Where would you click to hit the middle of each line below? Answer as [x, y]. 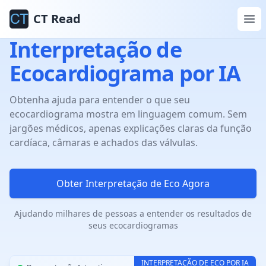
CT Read [57, 19]
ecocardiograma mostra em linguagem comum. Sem [128, 114]
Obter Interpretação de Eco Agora [133, 183]
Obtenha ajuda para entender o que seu [100, 100]
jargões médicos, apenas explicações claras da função [131, 128]
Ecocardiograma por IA [125, 73]
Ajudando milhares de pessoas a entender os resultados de [133, 213]
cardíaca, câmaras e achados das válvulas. [104, 142]
